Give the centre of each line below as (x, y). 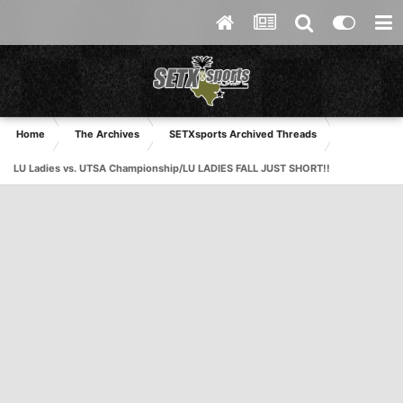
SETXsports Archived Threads (243, 134)
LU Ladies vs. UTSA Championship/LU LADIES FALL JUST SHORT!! (172, 168)
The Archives (107, 134)
